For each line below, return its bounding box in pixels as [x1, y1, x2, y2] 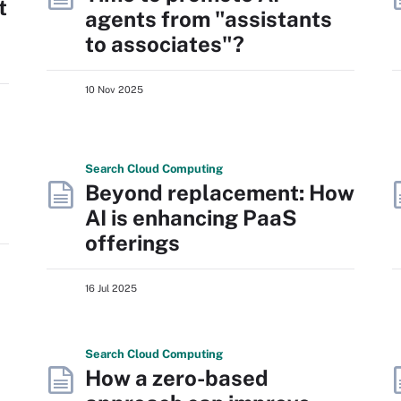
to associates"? [85, 30, 244, 56]
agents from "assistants [85, 5, 332, 31]
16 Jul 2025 [85, 282, 137, 294]
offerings [85, 229, 180, 255]
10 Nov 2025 [85, 83, 143, 95]
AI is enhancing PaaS [85, 204, 297, 230]
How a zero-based [85, 364, 269, 390]
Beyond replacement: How [85, 179, 354, 205]
